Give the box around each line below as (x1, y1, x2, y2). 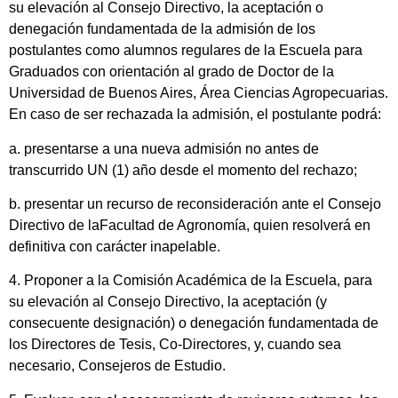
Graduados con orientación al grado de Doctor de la (9, 64, 334, 80)
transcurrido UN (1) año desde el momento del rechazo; (9, 162, 361, 178)
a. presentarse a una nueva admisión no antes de (9, 140, 319, 156)
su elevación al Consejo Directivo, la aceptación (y (9, 294, 327, 310)
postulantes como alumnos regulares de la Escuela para (9, 43, 362, 59)
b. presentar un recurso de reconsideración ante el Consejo (9, 195, 381, 211)
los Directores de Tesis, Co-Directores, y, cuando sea (9, 337, 341, 353)
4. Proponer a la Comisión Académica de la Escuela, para (9, 273, 372, 289)
